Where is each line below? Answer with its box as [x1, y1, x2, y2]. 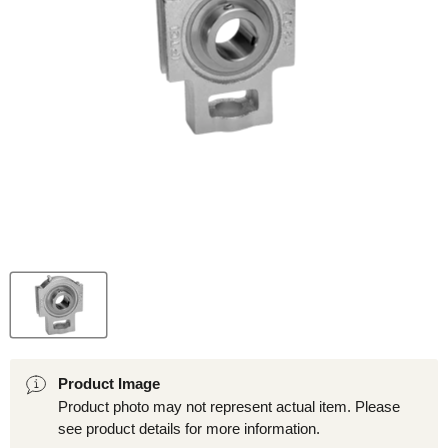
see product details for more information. [58, 420, 320, 438]
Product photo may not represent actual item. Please [58, 398, 400, 416]
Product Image [58, 375, 160, 393]
